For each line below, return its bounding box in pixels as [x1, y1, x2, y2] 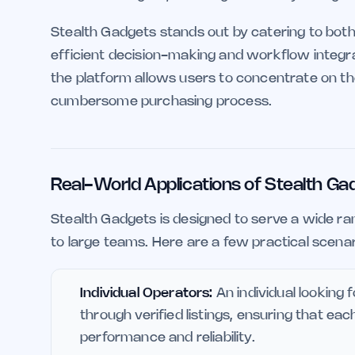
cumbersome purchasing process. [51, 94, 273, 108]
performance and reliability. [80, 330, 255, 344]
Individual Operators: [80, 286, 213, 300]
